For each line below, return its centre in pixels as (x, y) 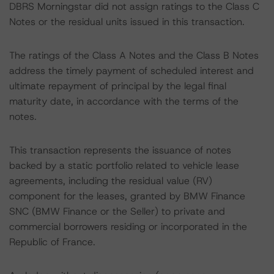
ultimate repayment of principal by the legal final (118, 86)
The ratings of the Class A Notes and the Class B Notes (134, 55)
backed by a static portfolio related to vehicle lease (124, 165)
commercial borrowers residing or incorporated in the (128, 227)
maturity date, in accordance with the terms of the (124, 101)
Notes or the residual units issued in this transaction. (127, 22)
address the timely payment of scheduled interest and (131, 71)
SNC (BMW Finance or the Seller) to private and (117, 211)
